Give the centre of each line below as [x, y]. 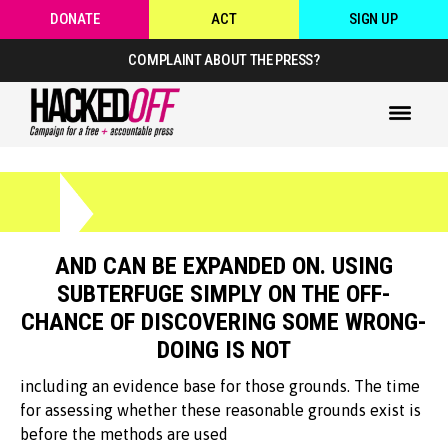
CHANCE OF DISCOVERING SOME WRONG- [224, 322]
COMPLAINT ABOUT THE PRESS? [224, 60]
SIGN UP [373, 19]
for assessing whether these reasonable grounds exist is [220, 410]
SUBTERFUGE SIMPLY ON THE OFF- [224, 294]
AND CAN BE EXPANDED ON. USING [224, 266]
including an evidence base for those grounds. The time [220, 386]
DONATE [75, 19]
